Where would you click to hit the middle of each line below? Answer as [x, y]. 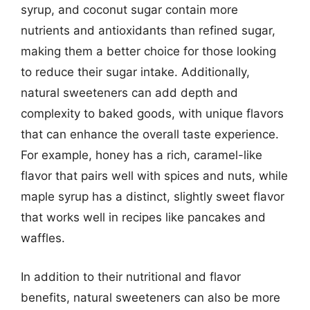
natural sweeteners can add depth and [129, 93]
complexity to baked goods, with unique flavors [152, 113]
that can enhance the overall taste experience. [150, 134]
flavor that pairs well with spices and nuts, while [154, 176]
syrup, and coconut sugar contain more [129, 10]
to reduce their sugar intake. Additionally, [135, 72]
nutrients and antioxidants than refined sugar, [148, 30]
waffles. [43, 238]
